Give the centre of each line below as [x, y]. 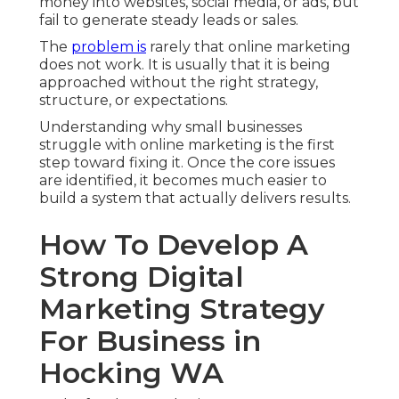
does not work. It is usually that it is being [185, 65]
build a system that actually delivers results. [195, 199]
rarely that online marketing [248, 47]
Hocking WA [131, 373]
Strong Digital [142, 277]
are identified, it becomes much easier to [183, 181]
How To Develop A [174, 245]
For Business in [150, 341]
